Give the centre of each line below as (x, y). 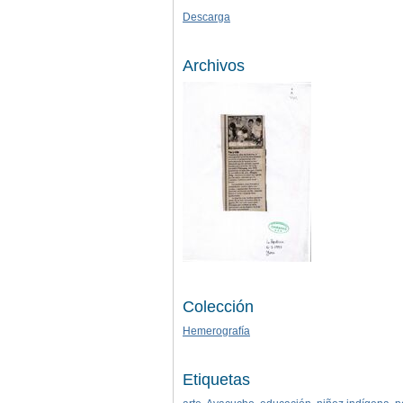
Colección (218, 306)
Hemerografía (216, 331)
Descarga (206, 17)
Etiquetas (216, 379)
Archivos (214, 65)
